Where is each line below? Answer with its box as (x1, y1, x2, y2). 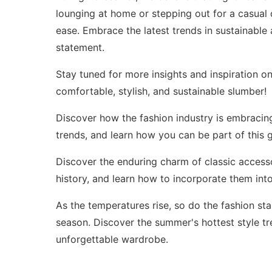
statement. (56, 41, 104, 53)
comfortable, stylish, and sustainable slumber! (56, 84, 267, 97)
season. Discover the (56, 216, 155, 228)
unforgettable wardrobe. (56, 233, 168, 245)
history (56, 172, 87, 185)
